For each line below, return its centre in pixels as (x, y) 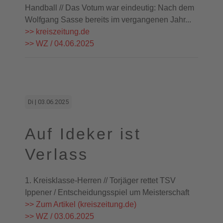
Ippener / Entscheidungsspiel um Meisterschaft (107, 192)
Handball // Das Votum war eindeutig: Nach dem (110, 8)
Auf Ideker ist (83, 134)
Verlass (57, 154)
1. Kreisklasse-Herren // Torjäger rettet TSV (100, 180)
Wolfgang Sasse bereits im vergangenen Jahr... (108, 20)
